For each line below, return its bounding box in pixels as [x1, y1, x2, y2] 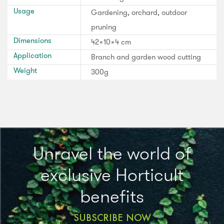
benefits [80, 183, 144, 209]
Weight [13, 64, 37, 76]
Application [13, 49, 51, 61]
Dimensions [13, 34, 51, 46]
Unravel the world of [33, 140, 191, 166]
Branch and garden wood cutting [91, 51, 201, 62]
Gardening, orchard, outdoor [91, 6, 187, 18]
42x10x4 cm [91, 36, 131, 47]
